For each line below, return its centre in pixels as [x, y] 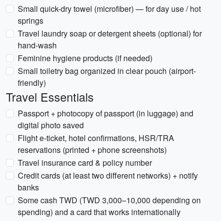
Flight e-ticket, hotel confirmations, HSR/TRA [96, 138]
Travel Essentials [50, 97]
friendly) [32, 83]
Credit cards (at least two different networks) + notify [108, 175]
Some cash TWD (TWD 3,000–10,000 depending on [109, 200]
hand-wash [37, 45]
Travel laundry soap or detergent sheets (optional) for [110, 33]
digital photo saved [51, 125]
